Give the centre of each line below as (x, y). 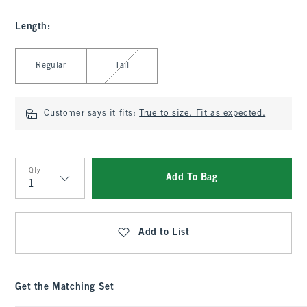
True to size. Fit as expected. (202, 114)
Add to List (164, 233)
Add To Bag (192, 178)
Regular (51, 66)
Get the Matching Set (65, 287)
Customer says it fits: (92, 114)
